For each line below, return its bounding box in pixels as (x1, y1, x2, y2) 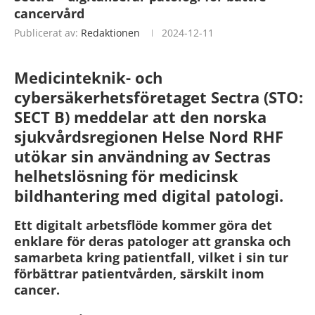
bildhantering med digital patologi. (14, 184, 283, 206)
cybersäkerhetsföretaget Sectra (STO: (14, 86, 303, 108)
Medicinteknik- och (14, 66, 162, 88)
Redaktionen (81, 25, 140, 39)
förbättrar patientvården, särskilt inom (14, 264, 264, 282)
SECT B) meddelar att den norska (14, 105, 266, 127)
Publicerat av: (14, 25, 81, 39)
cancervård (14, 4, 84, 22)
